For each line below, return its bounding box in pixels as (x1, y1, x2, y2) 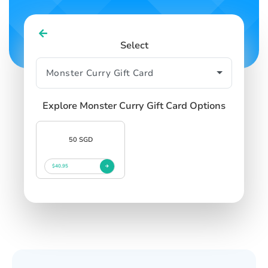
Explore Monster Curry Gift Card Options (42, 99, 226, 112)
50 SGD (68, 135, 93, 144)
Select (120, 38, 148, 52)
